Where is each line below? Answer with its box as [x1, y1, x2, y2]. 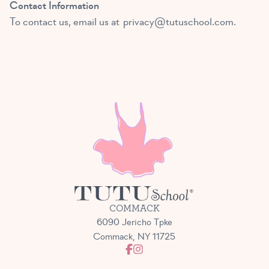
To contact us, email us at [10, 15, 123, 29]
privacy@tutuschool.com [123, 15, 234, 29]
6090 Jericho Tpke [96, 216, 172, 229]
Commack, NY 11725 [93, 231, 176, 243]
